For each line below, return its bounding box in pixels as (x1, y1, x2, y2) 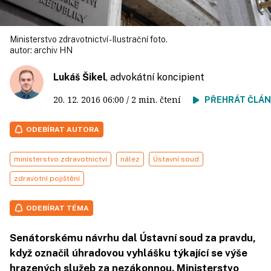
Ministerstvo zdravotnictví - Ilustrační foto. (10, 34, 168, 45)
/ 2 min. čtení (124, 94, 193, 106)
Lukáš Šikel (53, 71, 106, 83)
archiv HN (34, 45, 73, 56)
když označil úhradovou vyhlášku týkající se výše (10, 247, 247, 260)
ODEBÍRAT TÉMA (26, 204, 89, 213)
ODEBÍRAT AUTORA (26, 125, 99, 134)
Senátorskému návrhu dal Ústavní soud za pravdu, (10, 232, 256, 244)
